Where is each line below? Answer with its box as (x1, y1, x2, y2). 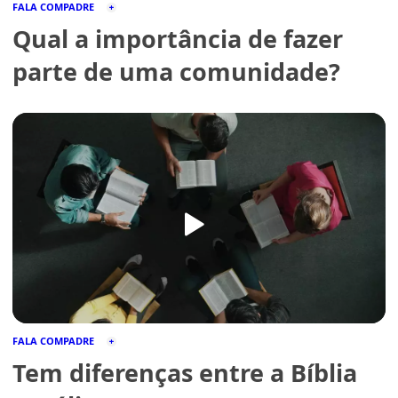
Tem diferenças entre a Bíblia (12, 355, 357, 389)
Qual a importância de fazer (12, 22, 343, 56)
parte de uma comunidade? (12, 55, 340, 89)
